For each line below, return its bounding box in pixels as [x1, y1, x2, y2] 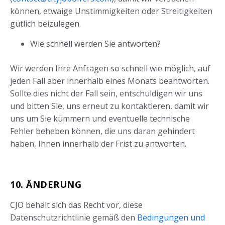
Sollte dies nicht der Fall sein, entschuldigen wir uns [10, 88, 202, 99]
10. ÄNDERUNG [10, 178, 81, 191]
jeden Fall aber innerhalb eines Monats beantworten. [10, 75, 209, 87]
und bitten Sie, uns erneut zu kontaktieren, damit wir [10, 100, 209, 112]
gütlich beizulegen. [10, 18, 81, 30]
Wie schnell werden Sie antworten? [30, 38, 161, 50]
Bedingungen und [137, 212, 205, 223]
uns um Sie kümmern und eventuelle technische [10, 113, 190, 125]
